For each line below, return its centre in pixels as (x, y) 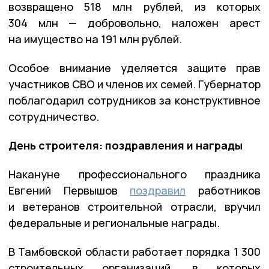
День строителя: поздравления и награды (125, 145)
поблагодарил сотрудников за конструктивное (134, 100)
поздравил (158, 190)
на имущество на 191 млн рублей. (95, 39)
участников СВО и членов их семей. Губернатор (134, 84)
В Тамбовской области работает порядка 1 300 (134, 251)
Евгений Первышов (69, 190)
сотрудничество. (54, 116)
